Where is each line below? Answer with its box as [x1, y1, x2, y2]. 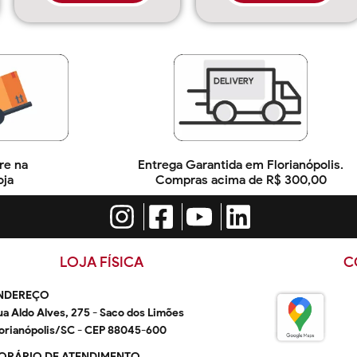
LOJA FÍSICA [60, 253, 144, 272]
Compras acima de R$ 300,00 [155, 172, 327, 188]
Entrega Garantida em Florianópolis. [138, 157, 343, 173]
